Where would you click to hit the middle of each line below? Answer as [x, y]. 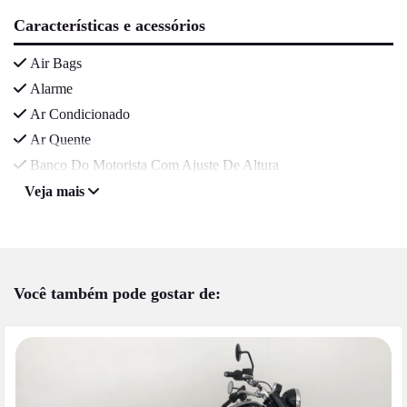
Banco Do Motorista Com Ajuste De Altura [154, 164]
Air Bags [56, 63]
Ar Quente [60, 139]
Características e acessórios [109, 26]
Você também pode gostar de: [117, 294]
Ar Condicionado [80, 114]
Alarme [51, 88]
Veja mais [56, 192]
